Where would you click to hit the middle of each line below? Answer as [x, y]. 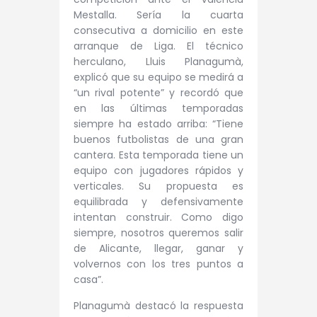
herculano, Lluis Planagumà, [158, 61]
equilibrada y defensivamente [158, 201]
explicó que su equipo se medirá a [158, 77]
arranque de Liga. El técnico [158, 46]
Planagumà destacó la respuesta [158, 306]
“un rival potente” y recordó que [158, 92]
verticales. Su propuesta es [158, 186]
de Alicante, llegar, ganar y [158, 248]
